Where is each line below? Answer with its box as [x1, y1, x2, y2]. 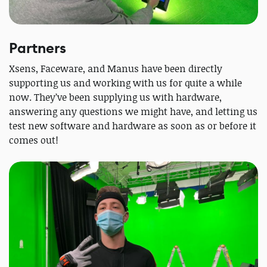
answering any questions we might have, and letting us [9, 105, 257, 119]
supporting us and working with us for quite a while [9, 76, 242, 90]
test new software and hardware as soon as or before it [9, 119, 256, 133]
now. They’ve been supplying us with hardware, [9, 91, 222, 104]
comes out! [9, 133, 58, 147]
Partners [9, 39, 66, 58]
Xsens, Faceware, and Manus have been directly [9, 62, 222, 76]
